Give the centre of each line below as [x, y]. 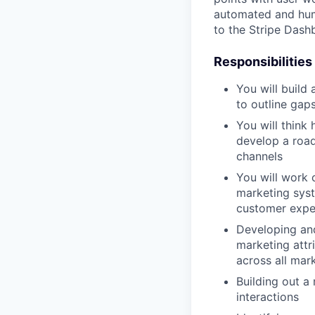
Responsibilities [263, 62]
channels [259, 156]
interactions [268, 297]
